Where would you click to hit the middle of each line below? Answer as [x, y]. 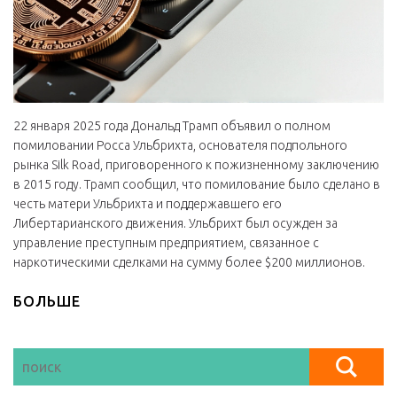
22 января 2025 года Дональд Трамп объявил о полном [172, 126]
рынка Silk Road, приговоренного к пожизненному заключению [196, 165]
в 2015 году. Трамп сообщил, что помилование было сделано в [197, 185]
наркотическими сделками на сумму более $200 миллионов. [189, 263]
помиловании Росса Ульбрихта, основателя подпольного [180, 146]
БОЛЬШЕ [47, 302]
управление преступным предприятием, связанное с [166, 243]
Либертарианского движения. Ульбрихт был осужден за [175, 224]
